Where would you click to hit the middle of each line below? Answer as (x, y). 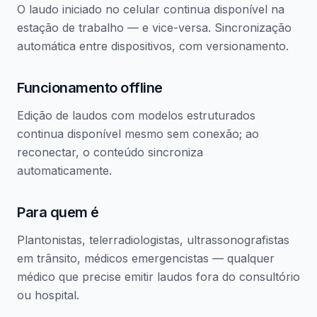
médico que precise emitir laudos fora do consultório (158, 277)
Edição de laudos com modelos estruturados (136, 115)
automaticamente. (64, 171)
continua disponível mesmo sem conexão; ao (138, 134)
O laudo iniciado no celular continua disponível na (151, 9)
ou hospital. (48, 295)
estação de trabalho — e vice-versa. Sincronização (154, 28)
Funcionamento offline (90, 88)
